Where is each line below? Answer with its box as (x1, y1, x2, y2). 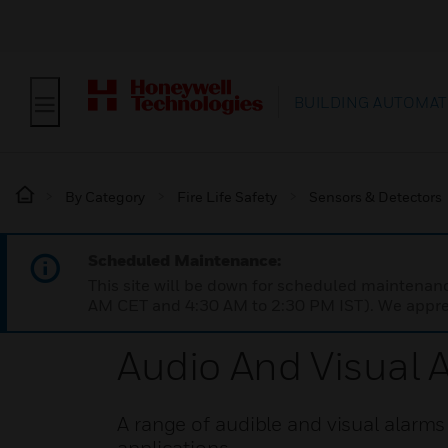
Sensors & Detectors (309, 188, 442, 205)
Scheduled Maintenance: (88, 250, 281, 270)
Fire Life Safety (177, 188, 277, 205)
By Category (65, 188, 145, 205)
